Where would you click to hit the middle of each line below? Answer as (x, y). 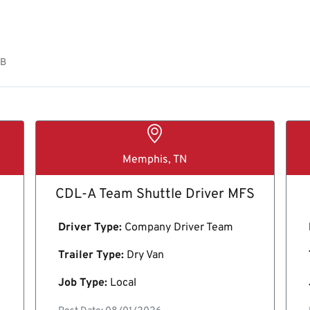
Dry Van (144, 255)
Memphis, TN (155, 159)
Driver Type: (90, 227)
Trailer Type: (91, 255)
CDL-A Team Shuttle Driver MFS (155, 194)
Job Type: (83, 283)
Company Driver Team (178, 227)
